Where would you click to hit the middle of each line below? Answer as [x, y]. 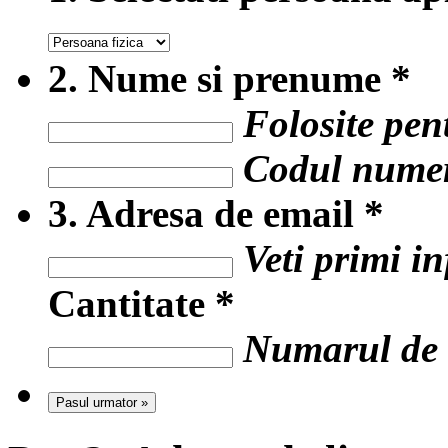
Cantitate [131, 303]
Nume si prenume [234, 78]
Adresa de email [221, 213]
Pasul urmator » [102, 402]
